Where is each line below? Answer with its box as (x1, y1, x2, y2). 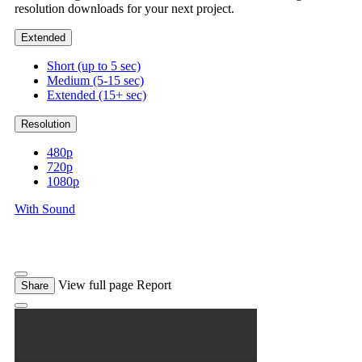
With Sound (15, 202, 75, 217)
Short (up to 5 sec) (47, 59, 141, 74)
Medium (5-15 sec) (47, 74, 144, 88)
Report (137, 278, 171, 293)
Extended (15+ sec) (47, 88, 146, 103)
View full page (58, 278, 133, 293)
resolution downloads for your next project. (15, 2, 234, 16)
